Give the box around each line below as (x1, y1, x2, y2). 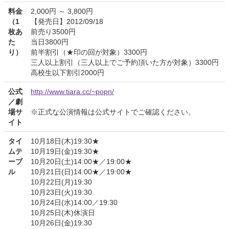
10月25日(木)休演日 (31, 209, 95, 217)
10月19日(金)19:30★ (31, 147, 99, 156)
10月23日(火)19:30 (31, 188, 92, 197)
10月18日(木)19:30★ (31, 137, 99, 146)
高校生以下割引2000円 (31, 68, 104, 77)
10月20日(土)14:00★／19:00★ (31, 157, 132, 166)
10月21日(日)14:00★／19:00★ (31, 168, 132, 176)
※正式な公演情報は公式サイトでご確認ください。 (31, 108, 195, 117)
